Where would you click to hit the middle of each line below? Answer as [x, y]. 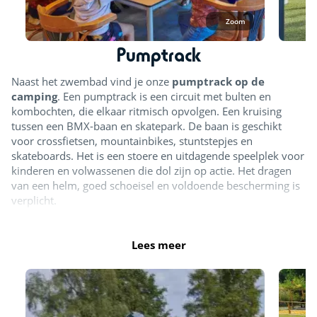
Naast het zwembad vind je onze [92, 81]
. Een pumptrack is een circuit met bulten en [164, 96]
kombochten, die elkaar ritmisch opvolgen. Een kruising [146, 111]
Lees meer [158, 244]
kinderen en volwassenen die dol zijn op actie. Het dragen [151, 170]
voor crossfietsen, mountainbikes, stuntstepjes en [132, 140]
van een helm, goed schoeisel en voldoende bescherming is [156, 185]
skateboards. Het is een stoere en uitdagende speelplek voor [158, 155]
